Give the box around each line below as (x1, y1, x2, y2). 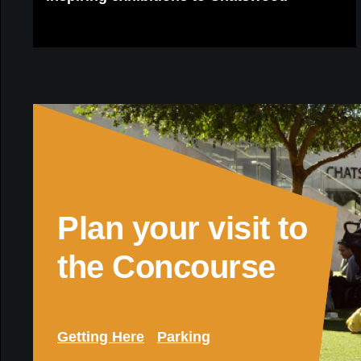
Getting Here (57, 328, 144, 345)
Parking (157, 328, 210, 345)
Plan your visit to (57, 210, 307, 246)
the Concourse (57, 248, 276, 284)
